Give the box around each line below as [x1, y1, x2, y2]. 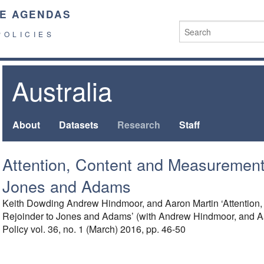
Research [117, 118, 160, 132]
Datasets [58, 118, 98, 132]
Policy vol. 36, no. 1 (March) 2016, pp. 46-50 [2, 222, 186, 236]
